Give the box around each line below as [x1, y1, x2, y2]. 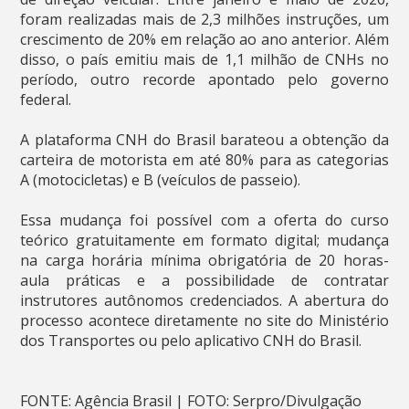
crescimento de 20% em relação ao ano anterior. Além [20, 29, 389, 50]
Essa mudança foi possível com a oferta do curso [20, 210, 389, 231]
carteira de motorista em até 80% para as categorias [20, 150, 389, 171]
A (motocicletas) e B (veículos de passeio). [20, 170, 301, 191]
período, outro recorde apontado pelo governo [20, 69, 389, 90]
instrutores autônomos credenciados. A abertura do [20, 290, 389, 311]
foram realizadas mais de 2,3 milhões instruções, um [20, 9, 389, 30]
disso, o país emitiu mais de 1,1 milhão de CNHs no [20, 49, 389, 70]
